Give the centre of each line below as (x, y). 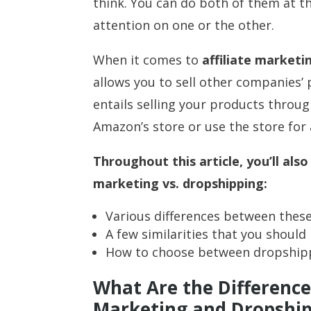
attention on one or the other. (184, 25)
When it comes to (148, 59)
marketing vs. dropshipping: (180, 183)
